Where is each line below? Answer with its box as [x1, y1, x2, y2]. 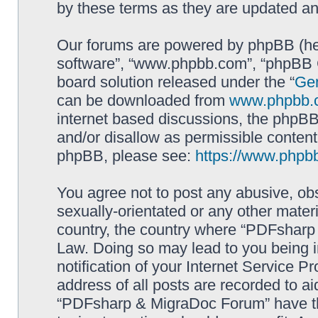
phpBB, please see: [57, 147, 195, 165]
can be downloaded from [57, 92, 229, 109]
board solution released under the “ [57, 73, 295, 91]
